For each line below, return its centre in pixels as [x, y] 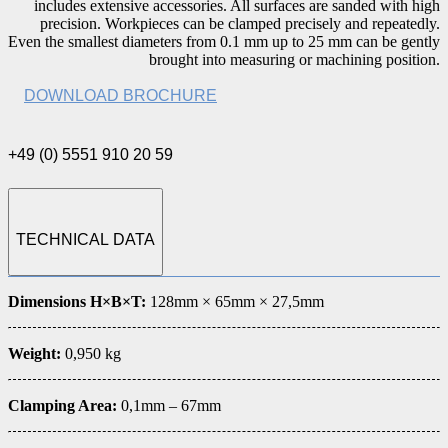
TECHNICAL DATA [85, 239]
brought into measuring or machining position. [294, 59]
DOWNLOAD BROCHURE [120, 95]
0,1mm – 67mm [171, 406]
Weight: [34, 354]
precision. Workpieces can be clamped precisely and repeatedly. [240, 23]
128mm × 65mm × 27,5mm [235, 302]
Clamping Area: [64, 406]
